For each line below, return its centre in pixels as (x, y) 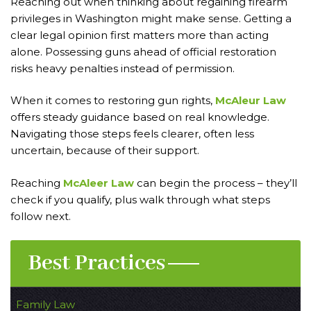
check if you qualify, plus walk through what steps (140, 199)
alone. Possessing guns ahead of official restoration (143, 51)
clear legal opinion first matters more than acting (140, 35)
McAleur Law (251, 101)
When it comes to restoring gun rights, (113, 101)
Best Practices (96, 264)
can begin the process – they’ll (217, 183)
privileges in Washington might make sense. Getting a (151, 18)
